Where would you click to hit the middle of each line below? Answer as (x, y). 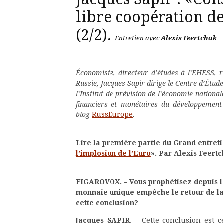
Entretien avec (138, 38)
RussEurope (112, 114)
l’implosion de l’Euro (113, 153)
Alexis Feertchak (189, 38)
